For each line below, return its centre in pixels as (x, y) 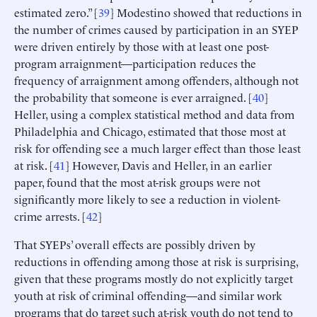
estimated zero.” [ (56, 12)
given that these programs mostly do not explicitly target (154, 278)
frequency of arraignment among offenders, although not (156, 80)
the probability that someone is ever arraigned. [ (133, 97)
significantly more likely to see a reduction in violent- (147, 198)
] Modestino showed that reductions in (206, 12)
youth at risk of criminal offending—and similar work (148, 295)
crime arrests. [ (50, 215)
